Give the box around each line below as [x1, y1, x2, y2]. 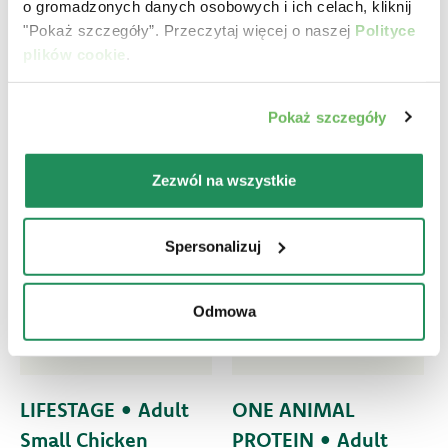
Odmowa [192, 302, 256, 320]
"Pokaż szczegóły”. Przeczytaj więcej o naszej [23, 21, 355, 39]
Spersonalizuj [164, 237, 261, 255]
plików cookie [23, 45, 126, 63]
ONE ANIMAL [231, 397, 355, 423]
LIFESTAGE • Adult [20, 397, 189, 423]
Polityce [355, 21, 415, 39]
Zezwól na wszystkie [152, 171, 296, 189]
